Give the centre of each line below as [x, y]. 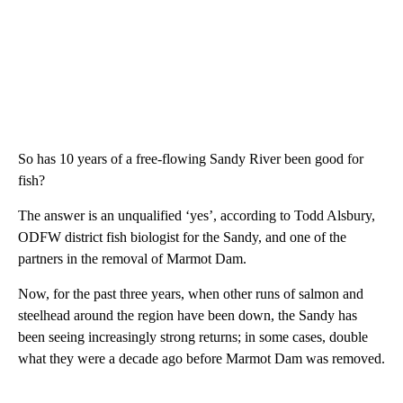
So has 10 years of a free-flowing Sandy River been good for [191, 159]
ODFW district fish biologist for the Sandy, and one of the [182, 237]
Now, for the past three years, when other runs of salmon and [191, 294]
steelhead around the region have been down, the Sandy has [188, 316]
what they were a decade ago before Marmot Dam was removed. [201, 359]
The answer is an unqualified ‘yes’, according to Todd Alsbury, [197, 216]
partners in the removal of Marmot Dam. [132, 259]
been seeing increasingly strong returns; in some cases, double [193, 337]
